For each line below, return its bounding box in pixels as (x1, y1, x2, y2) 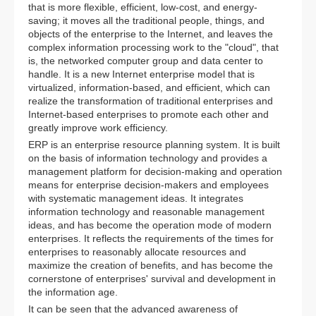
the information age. (28, 286, 118, 298)
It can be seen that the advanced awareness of (28, 303, 238, 315)
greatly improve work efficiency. (28, 121, 168, 133)
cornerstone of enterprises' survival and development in (28, 272, 276, 284)
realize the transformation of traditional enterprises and (28, 95, 273, 107)
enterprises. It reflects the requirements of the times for (28, 232, 274, 244)
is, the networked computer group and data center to (28, 54, 263, 66)
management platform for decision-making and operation (28, 165, 282, 177)
